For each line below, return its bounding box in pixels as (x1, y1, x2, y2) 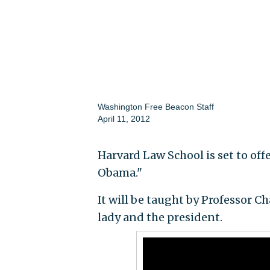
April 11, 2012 (97, 114, 150, 124)
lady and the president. (97, 210, 222, 225)
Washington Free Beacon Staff (97, 102, 214, 112)
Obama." (97, 166, 142, 180)
